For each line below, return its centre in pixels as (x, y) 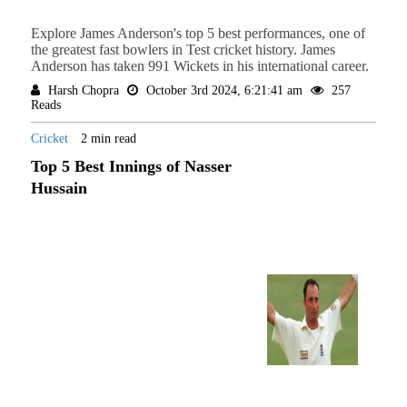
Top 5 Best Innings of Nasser (131, 167)
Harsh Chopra (83, 91)
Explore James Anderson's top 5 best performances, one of (198, 34)
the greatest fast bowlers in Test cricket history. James (183, 50)
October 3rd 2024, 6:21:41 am (224, 91)
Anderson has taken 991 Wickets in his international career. (199, 66)
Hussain (59, 189)
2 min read (108, 139)
